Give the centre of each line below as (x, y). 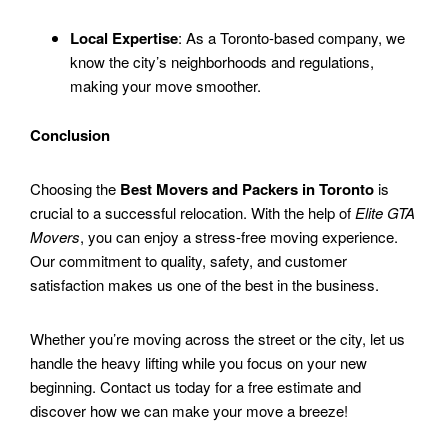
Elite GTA (385, 213)
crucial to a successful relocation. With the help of (192, 213)
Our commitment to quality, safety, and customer (188, 261)
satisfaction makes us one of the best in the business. (206, 285)
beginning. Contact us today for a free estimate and (195, 387)
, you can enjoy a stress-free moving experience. (239, 237)
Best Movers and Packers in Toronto (247, 189)
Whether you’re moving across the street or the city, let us (217, 339)
